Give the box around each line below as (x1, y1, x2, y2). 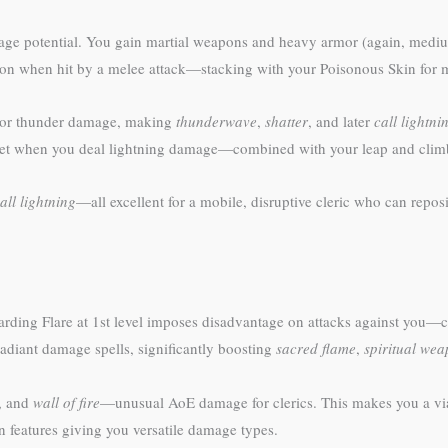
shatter (265, 110, 308, 131)
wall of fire (33, 391, 100, 412)
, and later (308, 110, 374, 131)
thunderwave (176, 110, 257, 131)
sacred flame (276, 338, 356, 359)
